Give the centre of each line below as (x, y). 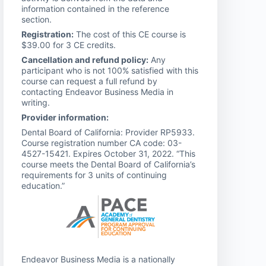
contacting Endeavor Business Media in (97, 91)
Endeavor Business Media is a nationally (98, 259)
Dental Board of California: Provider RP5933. (108, 132)
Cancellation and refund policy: (85, 59)
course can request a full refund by (89, 81)
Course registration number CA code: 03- (102, 142)
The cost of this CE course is (130, 34)
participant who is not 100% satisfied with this (110, 70)
